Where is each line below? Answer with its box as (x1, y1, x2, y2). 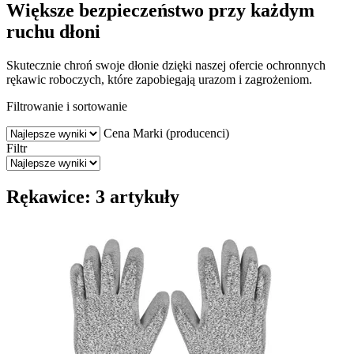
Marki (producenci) (133, 126, 229, 140)
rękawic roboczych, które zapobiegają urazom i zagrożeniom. (6, 72, 312, 86)
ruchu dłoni (6, 21, 100, 42)
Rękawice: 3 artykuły (6, 186, 179, 207)
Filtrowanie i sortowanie (6, 99, 127, 113)
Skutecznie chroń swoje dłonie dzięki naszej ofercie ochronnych (6, 58, 326, 72)
